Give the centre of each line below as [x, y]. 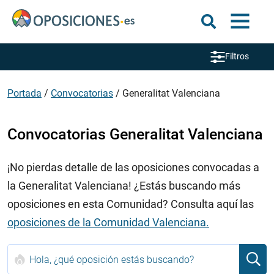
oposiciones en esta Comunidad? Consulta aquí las [131, 204]
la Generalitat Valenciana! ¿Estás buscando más [124, 186]
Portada [24, 93]
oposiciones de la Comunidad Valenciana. [108, 222]
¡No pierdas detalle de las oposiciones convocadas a [133, 167]
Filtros [237, 56]
